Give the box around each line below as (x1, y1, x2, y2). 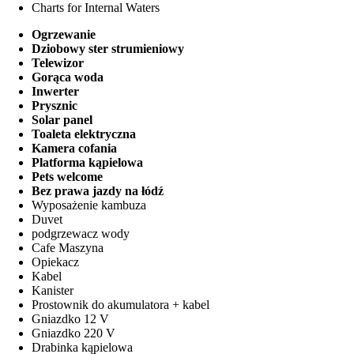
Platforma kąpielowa (32, 155, 143, 169)
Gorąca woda (32, 70, 104, 84)
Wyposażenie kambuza (32, 198, 146, 212)
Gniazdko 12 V (32, 311, 109, 326)
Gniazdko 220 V (32, 326, 115, 340)
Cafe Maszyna (32, 240, 104, 254)
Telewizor (32, 55, 84, 70)
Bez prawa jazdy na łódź (32, 183, 164, 198)
